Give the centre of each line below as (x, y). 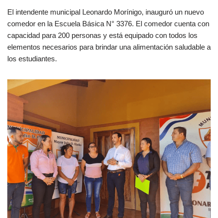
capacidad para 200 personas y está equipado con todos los (102, 35)
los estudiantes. (32, 58)
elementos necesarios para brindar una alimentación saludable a (109, 47)
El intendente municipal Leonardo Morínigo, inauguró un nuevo (106, 12)
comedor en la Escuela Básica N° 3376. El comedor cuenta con (108, 23)
